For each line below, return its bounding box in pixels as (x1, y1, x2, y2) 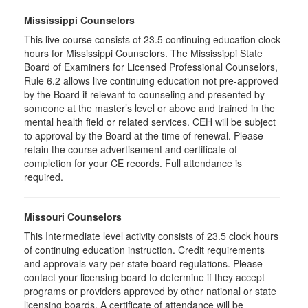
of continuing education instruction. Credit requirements (24, 243, 265, 256)
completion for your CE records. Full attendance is (24, 156, 242, 170)
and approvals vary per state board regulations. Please (24, 256, 263, 270)
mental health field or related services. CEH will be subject (24, 115, 276, 129)
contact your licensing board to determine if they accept (24, 270, 265, 284)
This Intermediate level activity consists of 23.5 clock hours (24, 229, 278, 243)
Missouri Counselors (24, 210, 122, 223)
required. (24, 170, 63, 184)
